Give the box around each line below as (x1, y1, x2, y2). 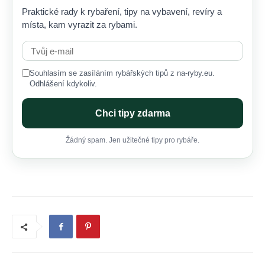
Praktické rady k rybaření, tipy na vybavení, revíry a (22, 7, 222, 17)
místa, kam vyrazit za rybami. (22, 20, 137, 30)
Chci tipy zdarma (95, 108, 170, 119)
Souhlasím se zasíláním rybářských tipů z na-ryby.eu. (30, 69, 215, 78)
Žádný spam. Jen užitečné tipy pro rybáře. (66, 136, 199, 145)
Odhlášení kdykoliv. (30, 80, 97, 89)
